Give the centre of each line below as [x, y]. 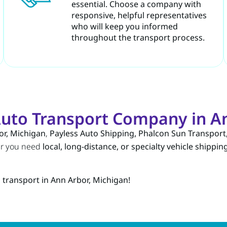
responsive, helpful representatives [139, 15]
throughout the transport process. [138, 37]
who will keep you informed [124, 26]
